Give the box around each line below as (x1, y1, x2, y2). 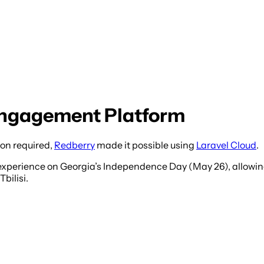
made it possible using (95, 139, 196, 151)
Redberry (54, 139, 95, 151)
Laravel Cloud (196, 139, 256, 151)
